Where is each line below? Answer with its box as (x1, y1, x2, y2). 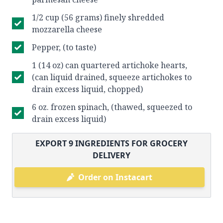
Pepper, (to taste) (32, 42, 96, 53)
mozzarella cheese (32, 24, 102, 35)
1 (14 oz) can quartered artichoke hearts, (32, 60, 187, 71)
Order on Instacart (78, 172, 152, 183)
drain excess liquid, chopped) (32, 84, 143, 95)
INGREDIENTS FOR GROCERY (73, 138, 188, 149)
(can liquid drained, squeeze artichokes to (32, 72, 192, 83)
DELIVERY (93, 150, 130, 161)
